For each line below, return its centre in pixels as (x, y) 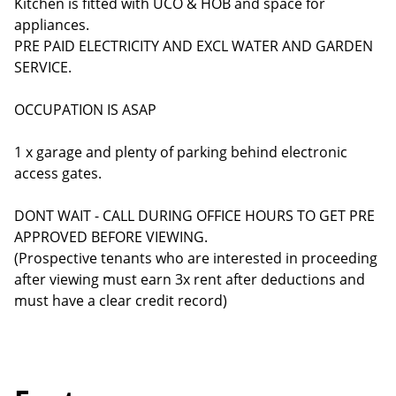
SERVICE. (43, 67)
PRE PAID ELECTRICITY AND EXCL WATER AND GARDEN (194, 46)
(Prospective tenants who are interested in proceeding (196, 258)
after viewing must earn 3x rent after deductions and (190, 279)
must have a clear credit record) (121, 301)
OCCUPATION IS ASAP (85, 110)
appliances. (52, 25)
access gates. (58, 173)
